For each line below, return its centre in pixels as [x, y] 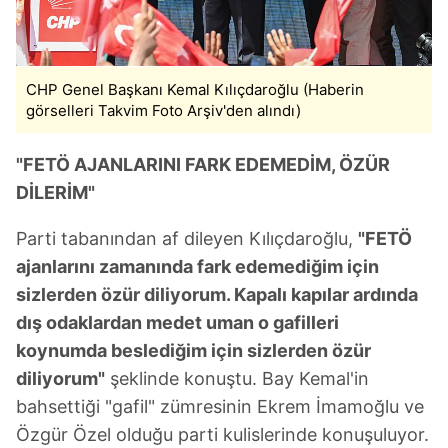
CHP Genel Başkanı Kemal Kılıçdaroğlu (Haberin [195, 90]
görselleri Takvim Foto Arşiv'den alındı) [163, 111]
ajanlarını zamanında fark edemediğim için [197, 267]
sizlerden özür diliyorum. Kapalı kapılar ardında [217, 295]
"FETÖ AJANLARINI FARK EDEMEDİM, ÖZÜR [203, 165]
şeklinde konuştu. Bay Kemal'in [237, 379]
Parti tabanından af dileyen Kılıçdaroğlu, [187, 239]
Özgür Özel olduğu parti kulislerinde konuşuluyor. [222, 435]
